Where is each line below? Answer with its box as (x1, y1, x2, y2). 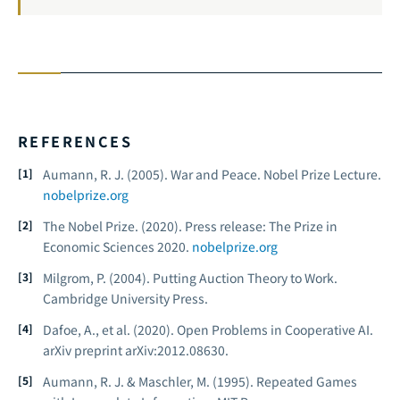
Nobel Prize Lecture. (261, 165, 381, 183)
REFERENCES (18, 130, 132, 152)
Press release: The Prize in (185, 217, 337, 235)
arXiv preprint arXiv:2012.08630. (43, 341, 229, 359)
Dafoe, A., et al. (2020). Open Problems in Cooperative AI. (43, 321, 373, 338)
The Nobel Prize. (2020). (43, 217, 185, 235)
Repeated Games (256, 372, 357, 390)
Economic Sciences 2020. (43, 237, 189, 255)
